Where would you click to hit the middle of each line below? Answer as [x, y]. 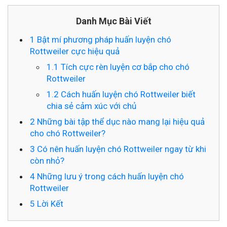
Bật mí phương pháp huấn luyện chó [103, 39]
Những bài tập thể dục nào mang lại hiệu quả [120, 121]
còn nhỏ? [47, 160]
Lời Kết [49, 203]
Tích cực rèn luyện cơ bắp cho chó [124, 67]
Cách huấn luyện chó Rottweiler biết [127, 94]
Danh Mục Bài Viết [113, 21]
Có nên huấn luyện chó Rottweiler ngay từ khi [121, 149]
